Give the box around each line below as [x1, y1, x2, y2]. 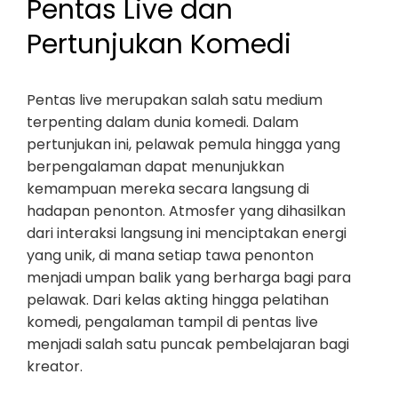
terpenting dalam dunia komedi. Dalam [27, 112, 298, 132]
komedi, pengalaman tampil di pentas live [27, 312, 318, 332]
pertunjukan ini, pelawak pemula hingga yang [27, 134, 340, 155]
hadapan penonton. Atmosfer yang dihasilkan [27, 201, 346, 221]
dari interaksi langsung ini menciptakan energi [27, 223, 346, 243]
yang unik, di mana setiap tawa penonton [27, 245, 314, 266]
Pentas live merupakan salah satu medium [27, 90, 322, 110]
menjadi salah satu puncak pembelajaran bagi [27, 334, 349, 354]
